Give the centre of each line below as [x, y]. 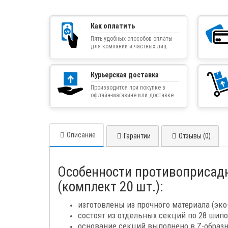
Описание [81, 135]
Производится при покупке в [128, 88]
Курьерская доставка [125, 75]
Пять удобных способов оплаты [132, 39]
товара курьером [112, 103]
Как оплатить [113, 26]
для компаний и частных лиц [129, 47]
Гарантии [137, 136]
